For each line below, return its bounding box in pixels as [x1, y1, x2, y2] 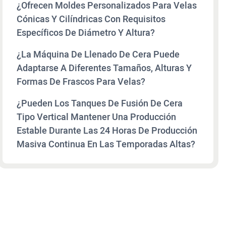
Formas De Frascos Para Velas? [17, 75, 145, 89]
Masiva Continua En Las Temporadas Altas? [17, 137, 195, 151]
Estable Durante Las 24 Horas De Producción [17, 124, 197, 138]
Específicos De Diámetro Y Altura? [17, 26, 155, 40]
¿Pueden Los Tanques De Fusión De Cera [17, 96, 183, 110]
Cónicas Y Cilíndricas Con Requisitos [17, 12, 165, 26]
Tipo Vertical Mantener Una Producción [17, 110, 176, 124]
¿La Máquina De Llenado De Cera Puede [17, 47, 180, 62]
